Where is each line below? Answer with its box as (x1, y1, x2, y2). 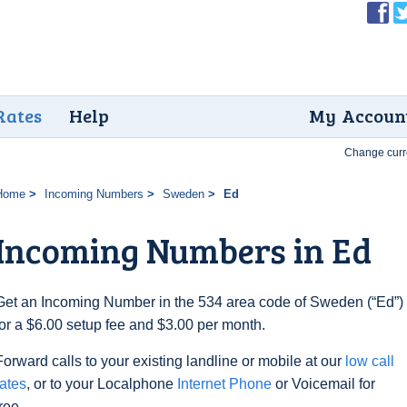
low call (345, 353, 394, 369)
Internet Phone (177, 376, 272, 392)
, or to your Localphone (26, 376, 177, 392)
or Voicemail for (272, 376, 375, 392)
